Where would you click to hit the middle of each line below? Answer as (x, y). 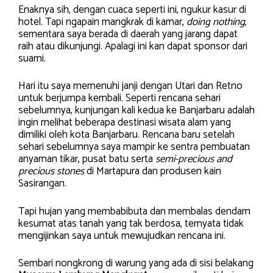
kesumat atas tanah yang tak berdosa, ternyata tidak (131, 223)
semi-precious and (194, 159)
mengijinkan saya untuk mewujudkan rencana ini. (122, 236)
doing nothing (216, 22)
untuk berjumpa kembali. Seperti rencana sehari (119, 98)
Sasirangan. (42, 183)
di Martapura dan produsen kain (153, 171)
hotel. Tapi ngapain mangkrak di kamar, (102, 22)
